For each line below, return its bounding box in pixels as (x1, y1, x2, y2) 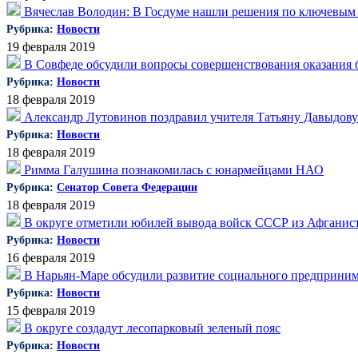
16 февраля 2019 (6, 251, 95, 265)
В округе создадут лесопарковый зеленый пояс (21, 321, 280, 335)
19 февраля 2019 (6, 40, 95, 54)
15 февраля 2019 (6, 304, 95, 317)
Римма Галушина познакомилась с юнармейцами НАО (21, 163, 324, 177)
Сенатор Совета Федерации (57, 181, 197, 193)
